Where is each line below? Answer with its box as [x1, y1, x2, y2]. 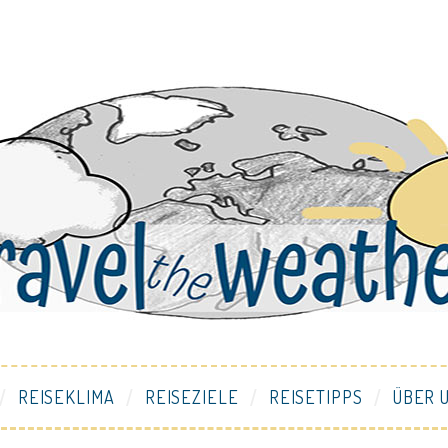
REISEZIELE [144, 386, 239, 408]
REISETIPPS [268, 386, 363, 408]
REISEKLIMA [17, 386, 115, 408]
